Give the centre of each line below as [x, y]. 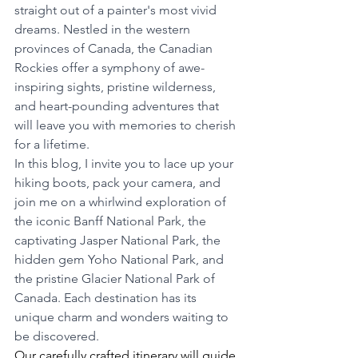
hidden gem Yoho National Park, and [121, 259]
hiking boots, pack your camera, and [119, 183]
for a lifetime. [52, 144]
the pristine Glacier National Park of [116, 278]
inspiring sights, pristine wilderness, [117, 87]
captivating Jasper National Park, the [119, 240]
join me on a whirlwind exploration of [122, 202]
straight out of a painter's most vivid [117, 10]
